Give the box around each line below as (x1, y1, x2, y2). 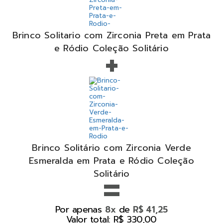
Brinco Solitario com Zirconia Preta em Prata (12, 28, 211, 42)
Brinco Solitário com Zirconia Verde (32, 140, 191, 155)
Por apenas (55, 202, 105, 217)
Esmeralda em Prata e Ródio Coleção (29, 153, 194, 168)
